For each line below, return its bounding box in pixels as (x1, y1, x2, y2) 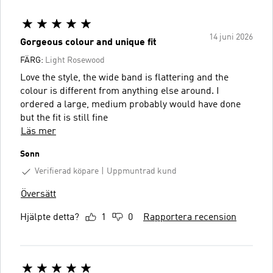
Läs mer (21, 127, 56, 136)
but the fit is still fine (20, 113, 108, 123)
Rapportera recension (143, 212, 236, 222)
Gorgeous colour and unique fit (20, 38, 157, 48)
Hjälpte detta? (20, 212, 79, 222)
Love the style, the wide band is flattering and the (20, 73, 229, 83)
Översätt (21, 189, 56, 199)
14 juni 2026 (209, 33, 253, 41)
